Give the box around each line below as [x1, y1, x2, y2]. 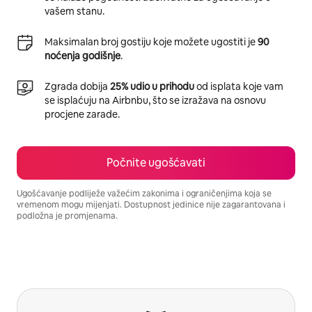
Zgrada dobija [45, 79, 110, 93]
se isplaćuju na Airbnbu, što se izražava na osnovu [45, 93, 266, 107]
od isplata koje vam [194, 79, 283, 93]
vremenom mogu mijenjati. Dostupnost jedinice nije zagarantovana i [17, 198, 286, 210]
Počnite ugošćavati [107, 155, 205, 170]
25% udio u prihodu [110, 79, 194, 93]
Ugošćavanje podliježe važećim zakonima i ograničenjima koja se [17, 187, 272, 199]
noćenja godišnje [45, 49, 120, 62]
